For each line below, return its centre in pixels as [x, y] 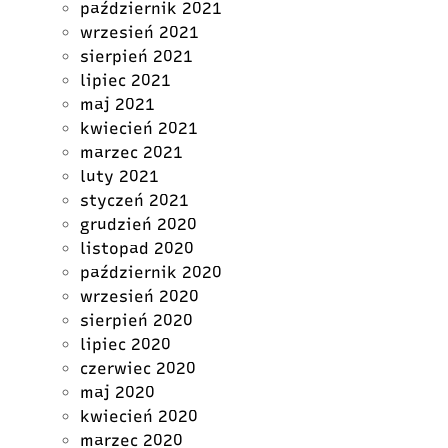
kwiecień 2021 [139, 128]
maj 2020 [117, 392]
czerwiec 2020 [138, 368]
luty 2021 [119, 176]
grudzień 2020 [138, 224]
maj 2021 [117, 104]
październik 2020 [151, 272]
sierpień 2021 [136, 56]
